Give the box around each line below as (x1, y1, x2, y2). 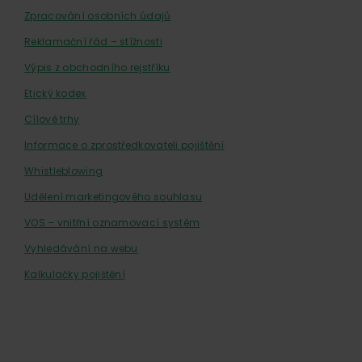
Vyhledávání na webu (24, 242, 138, 255)
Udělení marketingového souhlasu (24, 190, 203, 204)
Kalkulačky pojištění (24, 267, 126, 281)
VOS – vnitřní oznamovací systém (24, 216, 200, 229)
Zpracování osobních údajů (24, 9, 171, 23)
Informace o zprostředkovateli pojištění (24, 138, 225, 152)
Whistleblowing (24, 164, 103, 178)
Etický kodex (24, 86, 86, 100)
